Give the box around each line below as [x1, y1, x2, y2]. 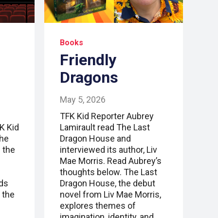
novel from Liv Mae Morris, [60, 189, 161, 200]
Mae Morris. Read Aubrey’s [60, 156, 162, 166]
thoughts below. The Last [60, 167, 157, 178]
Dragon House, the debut [60, 178, 155, 189]
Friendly [60, 51, 116, 70]
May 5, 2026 [60, 94, 106, 105]
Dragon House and [60, 133, 131, 144]
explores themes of [60, 200, 136, 211]
